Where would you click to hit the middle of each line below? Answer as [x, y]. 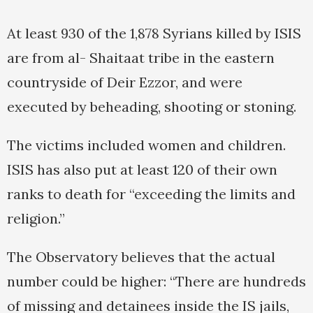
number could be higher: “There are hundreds [156, 282]
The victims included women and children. [146, 145]
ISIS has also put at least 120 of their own [142, 170]
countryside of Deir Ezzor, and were [125, 82]
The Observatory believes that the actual [141, 257]
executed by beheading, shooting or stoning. [152, 107]
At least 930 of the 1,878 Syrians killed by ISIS [154, 34]
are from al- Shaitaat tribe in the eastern [141, 58]
